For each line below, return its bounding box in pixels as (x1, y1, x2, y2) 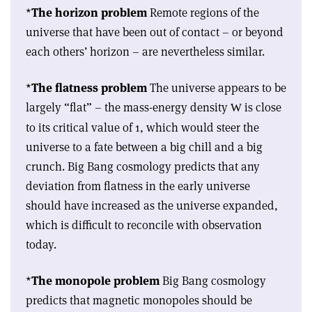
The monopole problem (31, 273, 159, 289)
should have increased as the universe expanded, (26, 198, 278, 214)
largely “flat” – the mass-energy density (26, 100, 231, 116)
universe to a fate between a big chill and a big (26, 139, 263, 155)
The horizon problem (31, 5, 147, 21)
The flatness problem (31, 80, 147, 96)
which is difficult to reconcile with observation (26, 217, 262, 233)
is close (242, 100, 281, 116)
